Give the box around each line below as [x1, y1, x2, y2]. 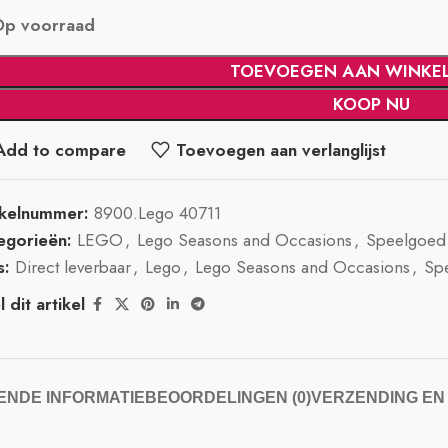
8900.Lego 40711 [94, 201, 222, 225]
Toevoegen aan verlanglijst [175, 137, 386, 162]
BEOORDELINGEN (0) [144, 389, 311, 406]
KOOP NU [333, 92, 411, 116]
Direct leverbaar [15, 255, 132, 279]
